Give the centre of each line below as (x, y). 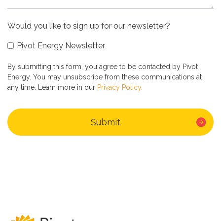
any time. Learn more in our (52, 87)
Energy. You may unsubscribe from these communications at (105, 77)
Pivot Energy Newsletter (61, 45)
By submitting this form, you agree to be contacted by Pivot (103, 66)
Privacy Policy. (120, 87)
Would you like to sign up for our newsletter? (89, 26)
